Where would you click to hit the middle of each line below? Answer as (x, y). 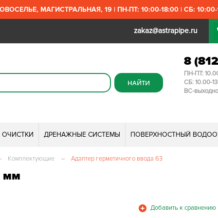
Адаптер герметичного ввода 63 (117, 159)
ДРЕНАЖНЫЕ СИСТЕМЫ (82, 135)
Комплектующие (31, 159)
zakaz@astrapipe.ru (165, 31)
